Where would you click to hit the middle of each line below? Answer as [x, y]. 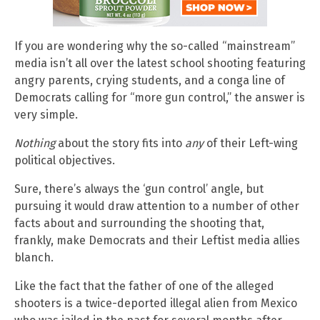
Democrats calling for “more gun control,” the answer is [160, 98]
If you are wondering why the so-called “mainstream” [155, 46]
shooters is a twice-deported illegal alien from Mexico [156, 304]
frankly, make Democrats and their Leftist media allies [157, 241]
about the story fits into [120, 144]
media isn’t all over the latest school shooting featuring [160, 64]
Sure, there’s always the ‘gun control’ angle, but [139, 189]
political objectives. [65, 161]
